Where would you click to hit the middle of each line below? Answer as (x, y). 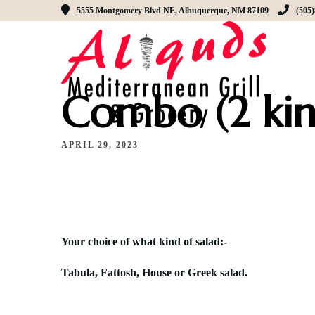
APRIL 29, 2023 (100, 145)
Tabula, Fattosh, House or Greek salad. (154, 272)
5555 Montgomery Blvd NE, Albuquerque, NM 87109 (173, 11)
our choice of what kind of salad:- (148, 242)
